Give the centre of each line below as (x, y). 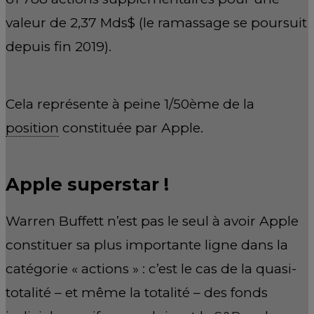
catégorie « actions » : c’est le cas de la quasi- (151, 269)
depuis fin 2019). (59, 47)
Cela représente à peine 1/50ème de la (130, 104)
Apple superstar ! (87, 184)
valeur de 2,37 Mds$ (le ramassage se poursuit (156, 23)
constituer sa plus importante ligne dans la (147, 245)
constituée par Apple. (131, 128)
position (32, 128)
